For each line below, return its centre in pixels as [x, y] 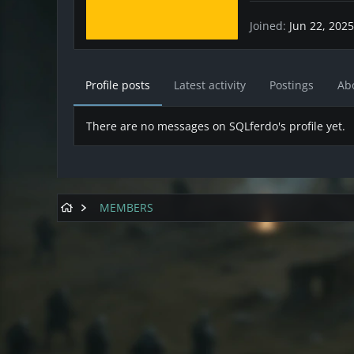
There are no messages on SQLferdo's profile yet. [216, 126]
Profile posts [118, 85]
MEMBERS [127, 208]
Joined [266, 25]
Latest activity [210, 85]
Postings [292, 85]
